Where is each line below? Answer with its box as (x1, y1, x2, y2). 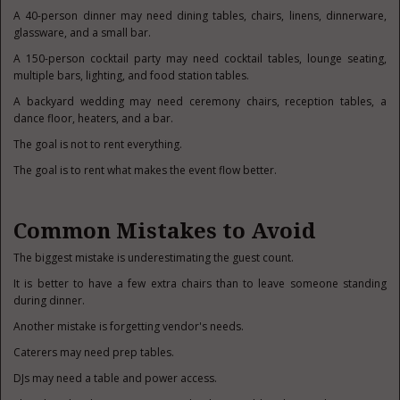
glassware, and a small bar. (13, 25, 152, 40)
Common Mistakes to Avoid (13, 219, 316, 244)
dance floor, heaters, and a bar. (13, 111, 174, 126)
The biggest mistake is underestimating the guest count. (13, 250, 295, 265)
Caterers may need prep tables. (13, 345, 175, 360)
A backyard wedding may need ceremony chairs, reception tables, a (13, 94, 387, 109)
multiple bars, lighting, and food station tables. (13, 68, 250, 83)
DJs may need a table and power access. (13, 371, 218, 386)
